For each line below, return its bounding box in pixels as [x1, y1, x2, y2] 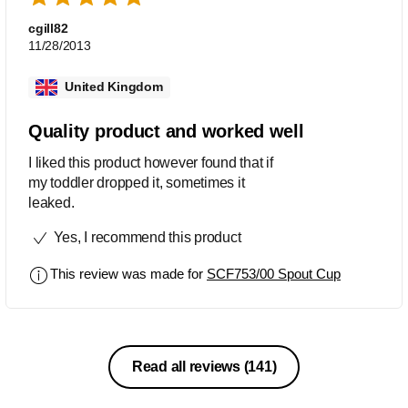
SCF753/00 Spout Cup [207, 265, 341, 281]
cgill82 [28, 20, 68, 36]
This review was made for [50, 265, 207, 281]
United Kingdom [65, 79, 163, 95]
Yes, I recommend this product [49, 229, 241, 245]
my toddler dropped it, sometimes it [28, 174, 245, 190]
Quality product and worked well [28, 120, 304, 141]
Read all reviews [131, 358, 244, 374]
